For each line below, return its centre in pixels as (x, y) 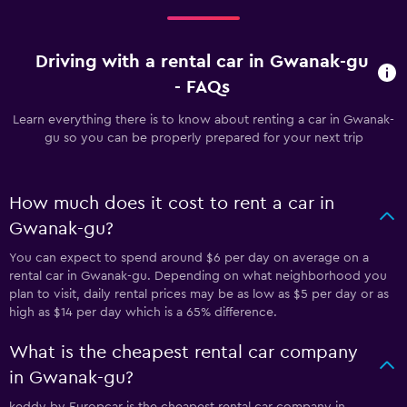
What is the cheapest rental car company (184, 352)
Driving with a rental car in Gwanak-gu (203, 62)
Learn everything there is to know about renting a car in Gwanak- (203, 120)
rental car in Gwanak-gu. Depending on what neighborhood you (198, 276)
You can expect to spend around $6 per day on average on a (189, 258)
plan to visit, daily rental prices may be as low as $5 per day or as (199, 294)
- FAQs (203, 87)
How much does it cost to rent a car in (172, 203)
